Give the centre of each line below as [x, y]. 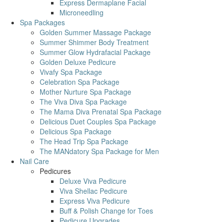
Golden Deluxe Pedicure [78, 62]
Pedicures [55, 171]
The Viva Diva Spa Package [83, 102]
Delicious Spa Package [76, 131]
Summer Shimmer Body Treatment [94, 42]
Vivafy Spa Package [71, 72]
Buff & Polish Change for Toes [106, 211]
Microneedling [82, 12]
